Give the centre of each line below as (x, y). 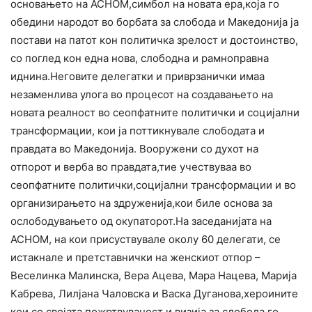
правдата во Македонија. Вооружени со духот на (134, 149)
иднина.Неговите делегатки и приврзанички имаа (138, 77)
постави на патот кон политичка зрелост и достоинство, (154, 40)
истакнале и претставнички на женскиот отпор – (135, 258)
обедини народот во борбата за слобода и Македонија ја (155, 22)
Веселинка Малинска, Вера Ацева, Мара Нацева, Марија (154, 276)
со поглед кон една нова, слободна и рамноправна (140, 58)
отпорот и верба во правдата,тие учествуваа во (131, 167)
